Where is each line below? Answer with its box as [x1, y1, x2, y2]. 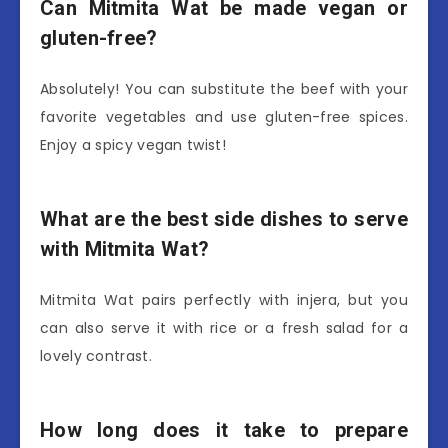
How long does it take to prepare [40, 418, 408, 443]
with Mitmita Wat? [40, 236, 210, 261]
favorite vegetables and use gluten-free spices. [40, 107, 408, 128]
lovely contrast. [40, 346, 152, 367]
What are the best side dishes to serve [40, 206, 408, 231]
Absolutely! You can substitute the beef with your [40, 79, 408, 100]
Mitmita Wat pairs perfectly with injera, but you [40, 290, 408, 311]
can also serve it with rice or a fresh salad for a [40, 318, 408, 339]
